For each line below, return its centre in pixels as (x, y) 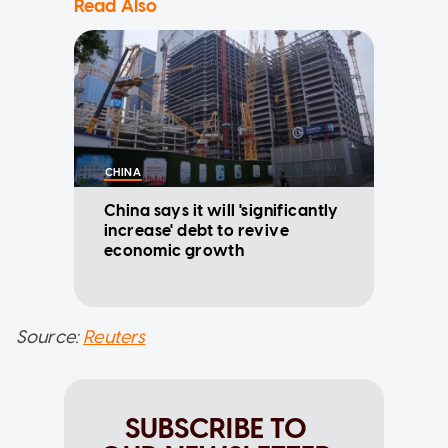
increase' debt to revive (197, 230)
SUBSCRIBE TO (216, 427)
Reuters (114, 336)
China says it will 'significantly (221, 210)
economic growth (174, 250)
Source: (50, 336)
